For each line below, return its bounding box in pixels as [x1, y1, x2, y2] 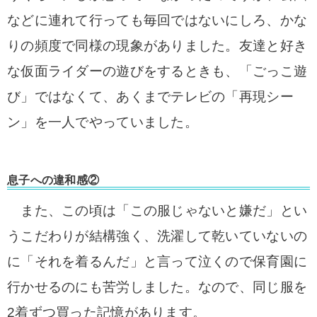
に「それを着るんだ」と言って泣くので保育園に [7, 254, 308, 269]
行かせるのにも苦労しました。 [7, 279, 198, 294]
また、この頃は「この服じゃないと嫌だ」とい [7, 203, 308, 218]
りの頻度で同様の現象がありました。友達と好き [7, 38, 308, 53]
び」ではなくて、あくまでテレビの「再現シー [7, 89, 294, 104]
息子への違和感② [7, 174, 100, 186]
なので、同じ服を [197, 279, 308, 294]
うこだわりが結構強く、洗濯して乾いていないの [7, 229, 308, 243]
